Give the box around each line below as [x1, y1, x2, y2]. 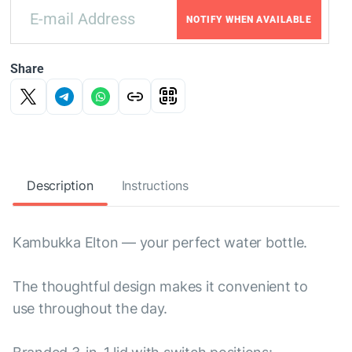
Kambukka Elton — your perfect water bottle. [13, 234, 308, 251]
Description [27, 178, 93, 194]
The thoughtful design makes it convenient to [13, 278, 308, 295]
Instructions [121, 178, 189, 194]
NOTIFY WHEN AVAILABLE [186, 14, 312, 26]
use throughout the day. [13, 300, 168, 317]
